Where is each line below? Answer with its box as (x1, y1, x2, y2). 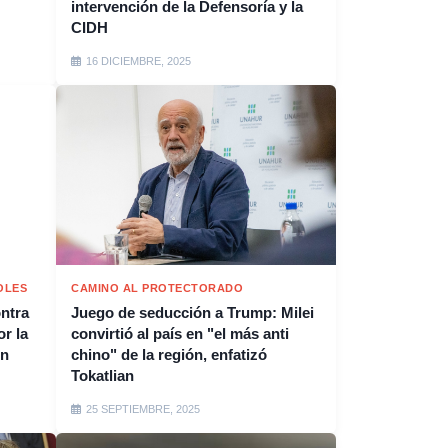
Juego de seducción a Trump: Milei (71, 304, 314, 321)
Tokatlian (71, 367, 134, 384)
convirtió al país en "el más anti (71, 325, 289, 342)
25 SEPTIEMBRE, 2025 (86, 403, 200, 415)
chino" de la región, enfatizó (71, 346, 267, 363)
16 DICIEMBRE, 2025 (86, 55, 191, 67)
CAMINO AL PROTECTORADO (71, 282, 243, 294)
